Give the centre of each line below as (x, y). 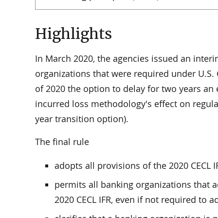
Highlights (73, 34)
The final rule (62, 142)
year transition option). (82, 119)
